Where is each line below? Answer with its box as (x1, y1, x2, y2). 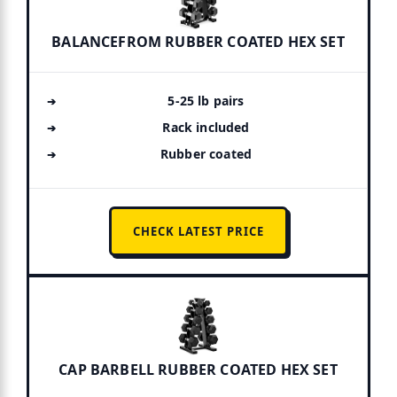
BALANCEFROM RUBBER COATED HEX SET (51, 31, 345, 51)
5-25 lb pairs (167, 91, 245, 109)
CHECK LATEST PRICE (132, 222, 264, 239)
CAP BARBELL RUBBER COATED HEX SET (58, 359, 338, 379)
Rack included (162, 118, 250, 136)
